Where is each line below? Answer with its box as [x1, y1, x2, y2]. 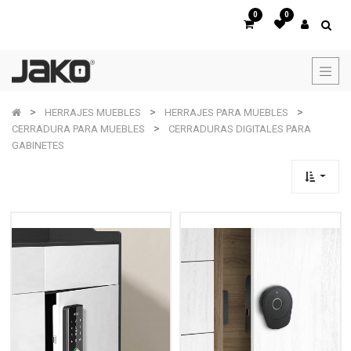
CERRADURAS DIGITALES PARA [168, 123, 311, 135]
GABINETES [12, 139, 64, 151]
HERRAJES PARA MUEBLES [165, 107, 288, 118]
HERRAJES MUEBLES [45, 107, 141, 118]
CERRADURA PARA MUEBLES [12, 123, 145, 135]
